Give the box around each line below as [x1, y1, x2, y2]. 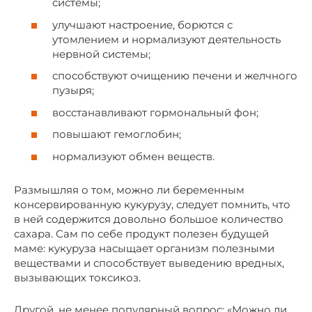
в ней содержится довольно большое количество [14, 212, 283, 226]
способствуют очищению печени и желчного [52, 69, 297, 83]
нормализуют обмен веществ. [52, 149, 214, 163]
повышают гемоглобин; [52, 127, 181, 141]
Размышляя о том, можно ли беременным [14, 182, 244, 196]
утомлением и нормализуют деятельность [52, 32, 281, 46]
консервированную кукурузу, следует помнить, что [14, 197, 290, 211]
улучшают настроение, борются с [52, 17, 233, 31]
